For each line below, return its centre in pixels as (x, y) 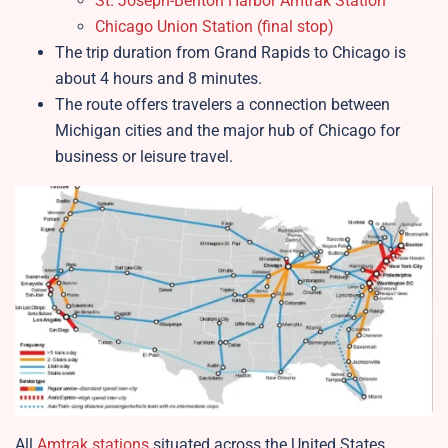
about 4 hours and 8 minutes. (158, 79)
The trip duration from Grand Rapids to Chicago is (230, 53)
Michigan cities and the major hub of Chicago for (227, 131)
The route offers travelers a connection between (222, 105)
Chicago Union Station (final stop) (214, 27)
